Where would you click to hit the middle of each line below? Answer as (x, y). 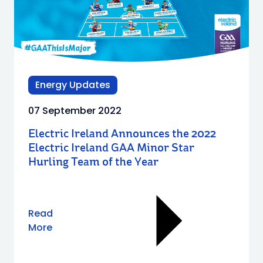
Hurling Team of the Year (93, 162)
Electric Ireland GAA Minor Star (111, 148)
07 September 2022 (75, 110)
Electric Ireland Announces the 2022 (122, 134)
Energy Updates (73, 85)
